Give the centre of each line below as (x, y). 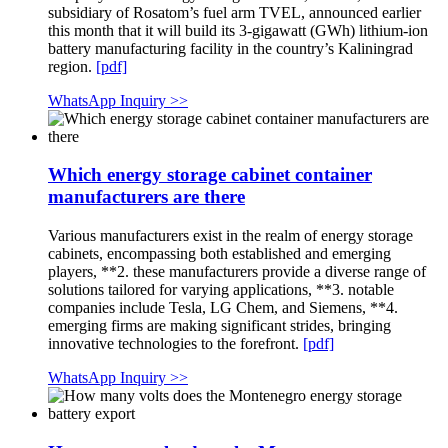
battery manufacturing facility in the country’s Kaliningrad (230, 48)
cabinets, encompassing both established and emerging (219, 254)
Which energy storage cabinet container (210, 175)
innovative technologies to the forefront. (175, 344)
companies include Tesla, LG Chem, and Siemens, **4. (223, 308)
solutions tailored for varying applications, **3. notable (221, 290)
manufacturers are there (146, 197)
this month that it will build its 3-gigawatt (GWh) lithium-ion (238, 30)
